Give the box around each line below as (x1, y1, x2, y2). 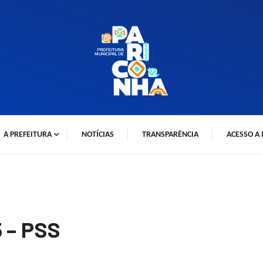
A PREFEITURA (3, 130, 52, 139)
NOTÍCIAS (82, 130, 114, 139)
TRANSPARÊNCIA (142, 130, 199, 139)
